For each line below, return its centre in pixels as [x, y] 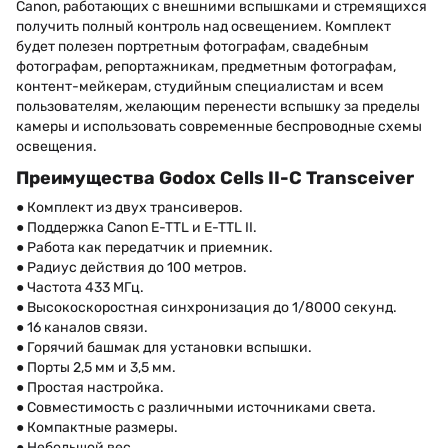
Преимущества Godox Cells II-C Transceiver [215, 178]
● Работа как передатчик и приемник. [144, 247]
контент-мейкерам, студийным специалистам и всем [200, 87]
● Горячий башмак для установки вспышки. [164, 347]
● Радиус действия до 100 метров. [131, 267]
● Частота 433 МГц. [80, 287]
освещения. [56, 147]
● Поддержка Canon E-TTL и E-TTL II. [136, 227]
